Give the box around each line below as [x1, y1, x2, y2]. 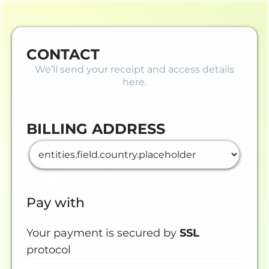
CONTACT [26, 46, 100, 63]
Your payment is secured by [26, 226, 180, 240]
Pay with [26, 195, 85, 211]
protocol [26, 243, 71, 256]
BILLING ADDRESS [26, 120, 165, 138]
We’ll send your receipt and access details [35, 64, 234, 75]
